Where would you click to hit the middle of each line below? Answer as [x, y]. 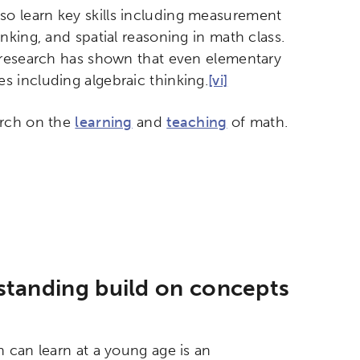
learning [104, 123]
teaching [197, 123]
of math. [258, 123]
